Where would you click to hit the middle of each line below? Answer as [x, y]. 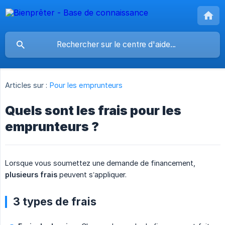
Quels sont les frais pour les [93, 111]
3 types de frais [55, 202]
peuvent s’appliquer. [92, 175]
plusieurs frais [31, 175]
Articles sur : [26, 85]
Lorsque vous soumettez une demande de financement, [100, 163]
